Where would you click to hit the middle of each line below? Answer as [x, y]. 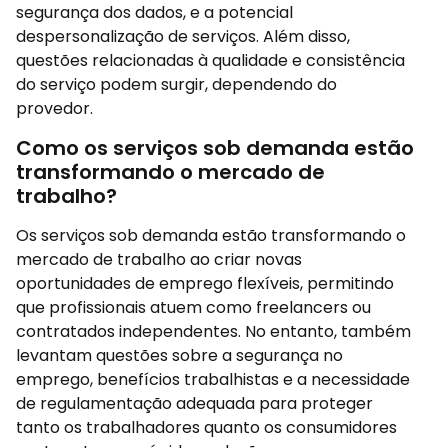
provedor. [54, 109]
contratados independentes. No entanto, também [213, 331]
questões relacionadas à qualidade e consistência [210, 61]
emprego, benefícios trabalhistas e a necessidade [213, 379]
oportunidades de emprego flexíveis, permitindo [205, 283]
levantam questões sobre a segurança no [179, 355]
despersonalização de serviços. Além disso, [183, 37]
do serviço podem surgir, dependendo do [176, 85]
